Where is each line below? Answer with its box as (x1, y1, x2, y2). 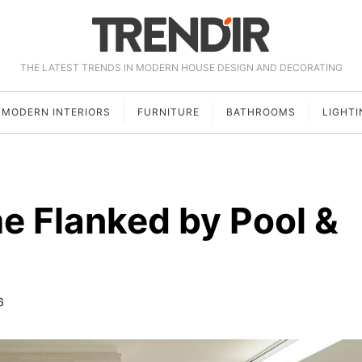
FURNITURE (137, 106, 200, 119)
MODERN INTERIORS (2, 106, 111, 119)
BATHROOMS (226, 106, 296, 119)
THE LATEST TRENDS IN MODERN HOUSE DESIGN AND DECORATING (19, 61, 343, 74)
